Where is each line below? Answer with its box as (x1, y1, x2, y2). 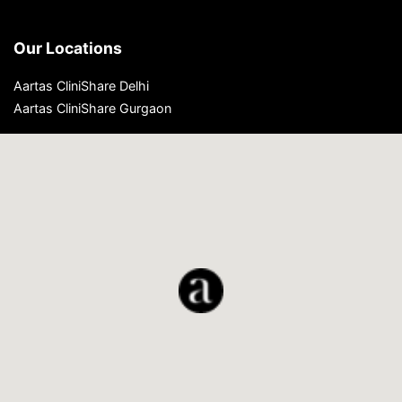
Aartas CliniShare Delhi (13, 77, 149, 93)
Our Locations (13, 38, 122, 57)
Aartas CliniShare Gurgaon (13, 100, 171, 116)
